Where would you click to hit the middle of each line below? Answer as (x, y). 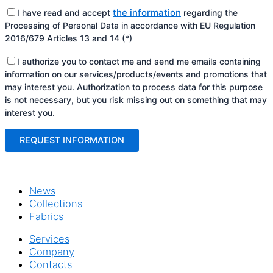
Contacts (51, 265)
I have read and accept (65, 13)
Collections (56, 203)
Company (52, 252)
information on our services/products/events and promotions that (136, 74)
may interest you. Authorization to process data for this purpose (134, 87)
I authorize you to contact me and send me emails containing (139, 61)
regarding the (209, 13)
